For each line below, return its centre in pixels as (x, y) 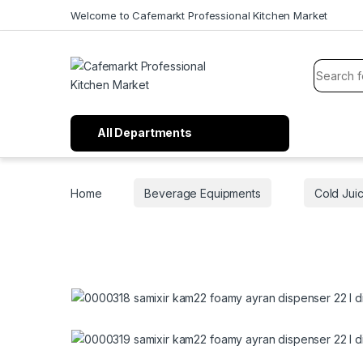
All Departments (145, 133)
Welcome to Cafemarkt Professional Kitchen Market (199, 15)
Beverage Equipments (203, 193)
